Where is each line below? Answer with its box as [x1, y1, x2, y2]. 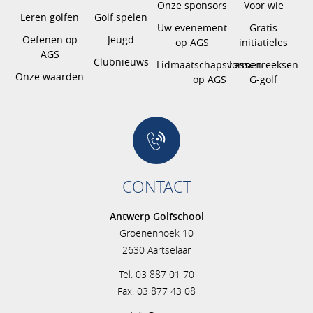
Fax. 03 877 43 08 [117, 284, 196, 298]
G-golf [249, 72, 277, 86]
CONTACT [122, 175, 191, 198]
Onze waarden [15, 69, 84, 83]
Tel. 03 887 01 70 [119, 267, 194, 281]
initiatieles [239, 35, 288, 49]
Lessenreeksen [228, 57, 298, 71]
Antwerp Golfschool [109, 210, 204, 224]
